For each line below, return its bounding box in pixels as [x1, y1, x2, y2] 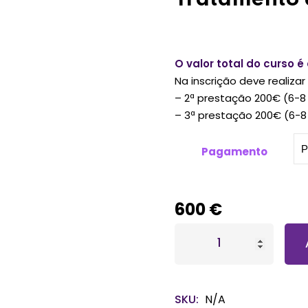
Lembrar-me [47, 41, 118, 58]
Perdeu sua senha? [179, 41, 281, 57]
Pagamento [201, 144, 267, 159]
